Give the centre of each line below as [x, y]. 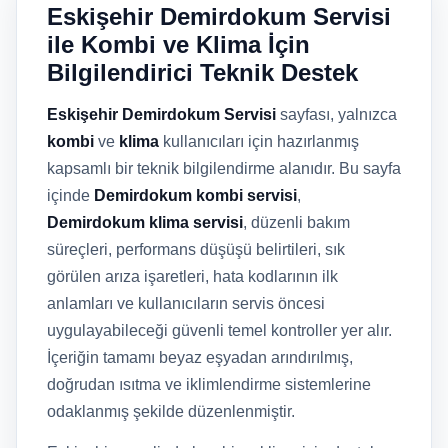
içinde [70, 195]
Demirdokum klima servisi [145, 222]
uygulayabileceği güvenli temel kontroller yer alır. [219, 330]
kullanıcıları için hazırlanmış [259, 141]
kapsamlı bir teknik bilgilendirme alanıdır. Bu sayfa [224, 168]
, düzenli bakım [296, 222]
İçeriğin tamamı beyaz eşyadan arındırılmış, [200, 357]
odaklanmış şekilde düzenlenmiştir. [171, 411]
